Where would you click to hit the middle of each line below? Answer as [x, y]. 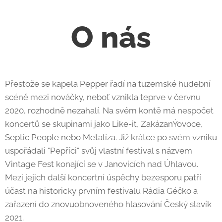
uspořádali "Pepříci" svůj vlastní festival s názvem [99, 151]
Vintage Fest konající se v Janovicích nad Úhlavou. [102, 164]
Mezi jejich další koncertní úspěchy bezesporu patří [103, 177]
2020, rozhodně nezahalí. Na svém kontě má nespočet [109, 111]
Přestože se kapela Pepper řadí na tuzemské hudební [108, 84]
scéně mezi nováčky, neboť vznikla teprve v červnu [103, 97]
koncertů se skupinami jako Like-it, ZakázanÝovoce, [104, 124]
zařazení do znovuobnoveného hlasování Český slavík [108, 204]
